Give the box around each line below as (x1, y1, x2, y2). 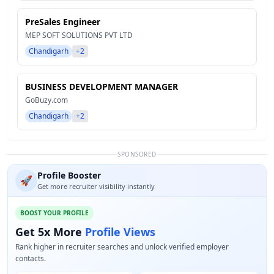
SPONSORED (117, 150, 157, 158)
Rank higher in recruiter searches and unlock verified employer (15, 242, 229, 252)
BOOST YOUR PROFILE (20, 209, 89, 217)
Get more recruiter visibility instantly (37, 182, 155, 191)
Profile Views (85, 224, 155, 239)
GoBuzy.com (25, 95, 68, 105)
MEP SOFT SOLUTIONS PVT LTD (25, 30, 133, 40)
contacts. (15, 253, 46, 264)
